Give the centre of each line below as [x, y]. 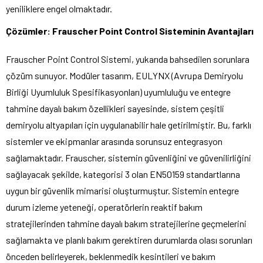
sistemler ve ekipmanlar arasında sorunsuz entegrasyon [114, 141]
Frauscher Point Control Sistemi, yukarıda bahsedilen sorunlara [128, 59]
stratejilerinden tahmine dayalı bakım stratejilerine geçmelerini [126, 223]
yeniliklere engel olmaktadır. [59, 8]
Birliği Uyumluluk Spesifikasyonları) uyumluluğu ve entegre [118, 92]
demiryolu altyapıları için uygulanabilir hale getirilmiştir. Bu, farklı [129, 124]
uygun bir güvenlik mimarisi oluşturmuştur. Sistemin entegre [122, 190]
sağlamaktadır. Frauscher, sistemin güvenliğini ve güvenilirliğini [129, 157]
